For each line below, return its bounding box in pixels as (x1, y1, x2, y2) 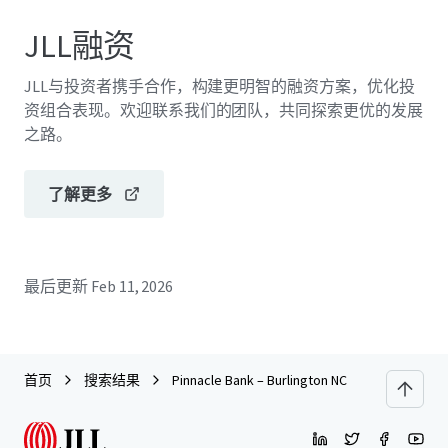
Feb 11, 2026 (90, 276, 174, 296)
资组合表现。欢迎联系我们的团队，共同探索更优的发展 (24, 100, 423, 120)
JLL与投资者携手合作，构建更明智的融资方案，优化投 (24, 76, 415, 96)
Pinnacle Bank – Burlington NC (172, 371, 347, 389)
